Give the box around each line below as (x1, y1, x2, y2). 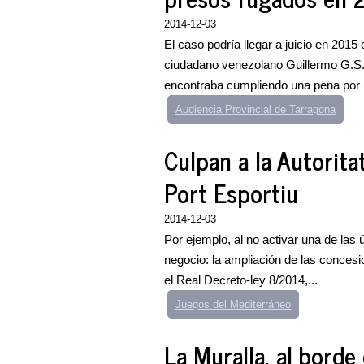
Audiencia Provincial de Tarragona (175, 103, 336, 115)
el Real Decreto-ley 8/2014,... (164, 273, 318, 287)
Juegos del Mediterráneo (175, 298, 291, 310)
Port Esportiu (164, 172, 298, 213)
